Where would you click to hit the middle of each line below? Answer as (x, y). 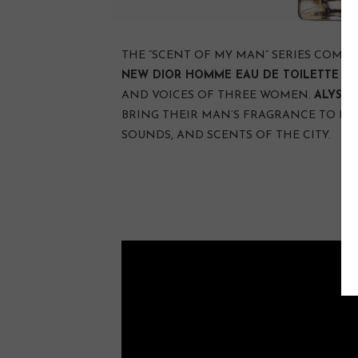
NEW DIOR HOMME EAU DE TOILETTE (230, 76)
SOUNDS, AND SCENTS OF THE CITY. (226, 136)
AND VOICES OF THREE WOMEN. (218, 96)
